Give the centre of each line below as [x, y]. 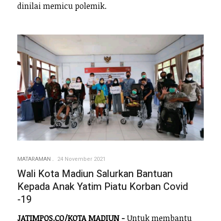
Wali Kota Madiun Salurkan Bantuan [95, 174]
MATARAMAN [34, 159]
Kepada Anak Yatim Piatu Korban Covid [103, 187]
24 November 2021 [81, 159]
